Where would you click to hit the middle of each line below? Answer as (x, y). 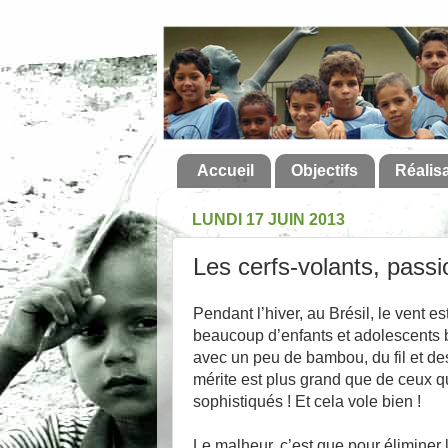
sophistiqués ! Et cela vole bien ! (307, 401)
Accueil (225, 171)
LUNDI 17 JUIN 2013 (268, 220)
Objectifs (324, 171)
